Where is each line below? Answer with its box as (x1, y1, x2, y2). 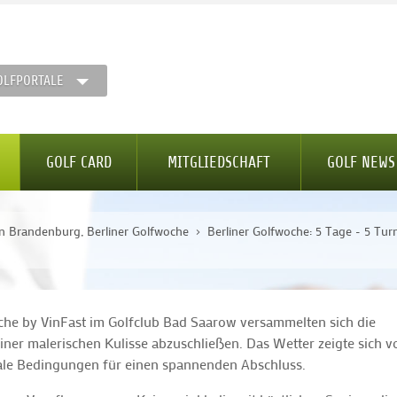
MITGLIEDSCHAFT (167, 153, 270, 172)
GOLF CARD (45, 153, 112, 172)
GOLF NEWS (326, 153, 395, 172)
